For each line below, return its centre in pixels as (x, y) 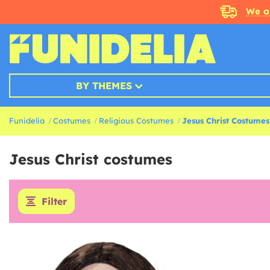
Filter (54, 201)
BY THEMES (104, 86)
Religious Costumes (136, 121)
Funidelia (27, 121)
